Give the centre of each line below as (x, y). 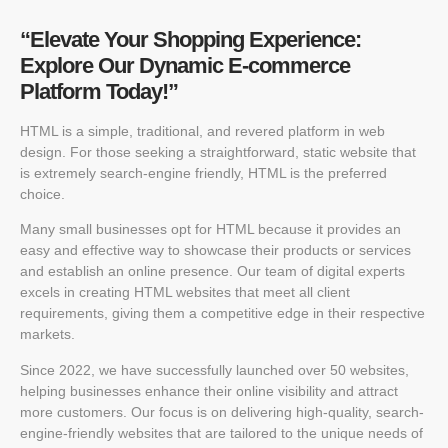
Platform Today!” (99, 92)
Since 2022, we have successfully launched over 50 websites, (214, 369)
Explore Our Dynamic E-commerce (185, 66)
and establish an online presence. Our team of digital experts (212, 271)
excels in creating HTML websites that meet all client (185, 292)
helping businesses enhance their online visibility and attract (209, 390)
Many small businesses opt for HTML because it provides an (210, 229)
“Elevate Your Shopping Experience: (190, 40)
